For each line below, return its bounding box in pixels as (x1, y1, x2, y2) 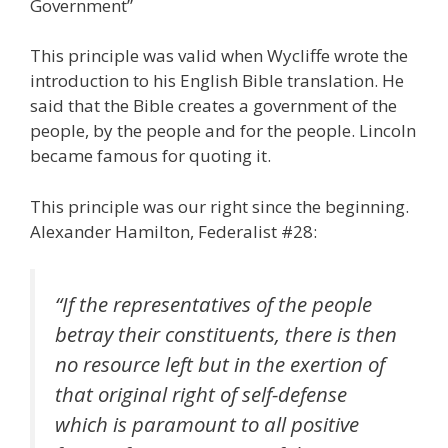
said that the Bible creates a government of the (30, 94, 397, 118)
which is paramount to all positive (55, 410, 359, 439)
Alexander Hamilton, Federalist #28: (30, 219, 317, 243)
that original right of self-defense (55, 380, 347, 409)
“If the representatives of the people (55, 290, 372, 319)
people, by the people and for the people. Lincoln (30, 119, 416, 143)
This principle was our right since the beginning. (30, 194, 409, 218)
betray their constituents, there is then (55, 320, 397, 349)
